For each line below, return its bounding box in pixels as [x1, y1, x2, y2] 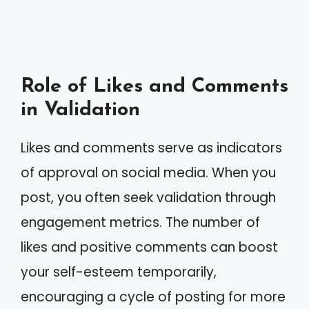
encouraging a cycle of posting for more [21, 287, 286, 306]
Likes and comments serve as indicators [21, 138, 282, 157]
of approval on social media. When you [21, 163, 276, 182]
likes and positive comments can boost [21, 237, 278, 257]
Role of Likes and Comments [21, 76, 288, 97]
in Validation [21, 99, 140, 120]
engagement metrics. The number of [21, 212, 260, 232]
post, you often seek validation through [21, 188, 276, 207]
